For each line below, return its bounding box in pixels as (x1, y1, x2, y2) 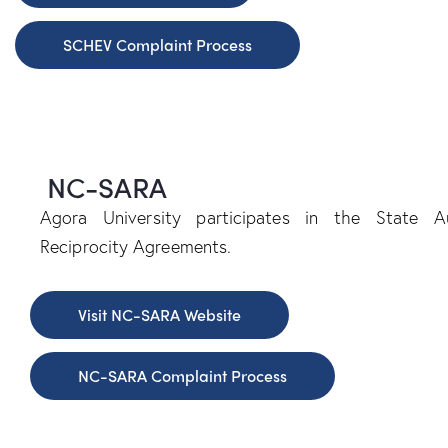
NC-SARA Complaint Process (78, 364, 287, 388)
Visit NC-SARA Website (78, 303, 241, 327)
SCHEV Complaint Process (63, 33, 252, 57)
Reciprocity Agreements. (40, 234, 232, 259)
